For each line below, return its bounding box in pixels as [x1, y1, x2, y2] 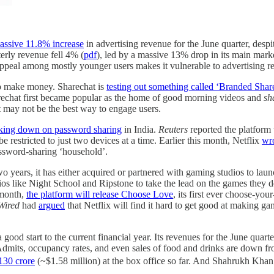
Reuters [158, 124, 190, 135]
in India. [122, 124, 158, 135]
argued [39, 199, 65, 210]
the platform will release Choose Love [26, 188, 173, 199]
